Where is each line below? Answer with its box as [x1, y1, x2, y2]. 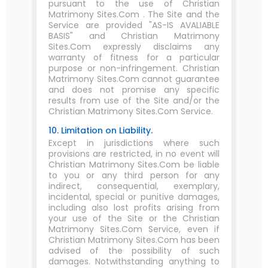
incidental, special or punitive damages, [48, 191, 220, 203]
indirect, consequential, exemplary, [48, 180, 220, 192]
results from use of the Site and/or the [48, 95, 220, 106]
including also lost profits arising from [48, 202, 220, 214]
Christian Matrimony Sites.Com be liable [48, 159, 220, 170]
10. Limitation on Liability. [48, 124, 153, 136]
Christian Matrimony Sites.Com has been [48, 234, 220, 246]
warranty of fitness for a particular [48, 51, 220, 63]
